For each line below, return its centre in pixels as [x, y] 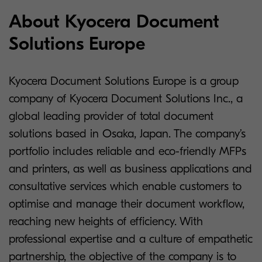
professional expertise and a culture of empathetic [131, 239]
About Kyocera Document [114, 22]
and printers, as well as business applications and [130, 169]
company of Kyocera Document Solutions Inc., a [126, 99]
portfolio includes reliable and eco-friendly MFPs [127, 151]
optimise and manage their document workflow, [127, 204]
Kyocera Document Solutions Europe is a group [124, 81]
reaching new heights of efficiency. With [106, 222]
